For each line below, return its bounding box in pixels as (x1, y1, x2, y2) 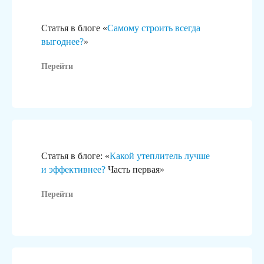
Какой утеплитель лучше (110, 150, 210, 161)
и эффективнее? (41, 164, 105, 174)
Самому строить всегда (107, 22, 200, 33)
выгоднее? (41, 36, 84, 47)
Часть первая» (105, 164, 164, 174)
